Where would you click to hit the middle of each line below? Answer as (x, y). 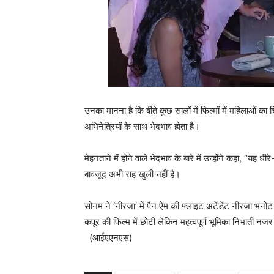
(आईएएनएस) (108, 238)
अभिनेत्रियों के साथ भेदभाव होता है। (142, 127)
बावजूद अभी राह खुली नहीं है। (132, 174)
